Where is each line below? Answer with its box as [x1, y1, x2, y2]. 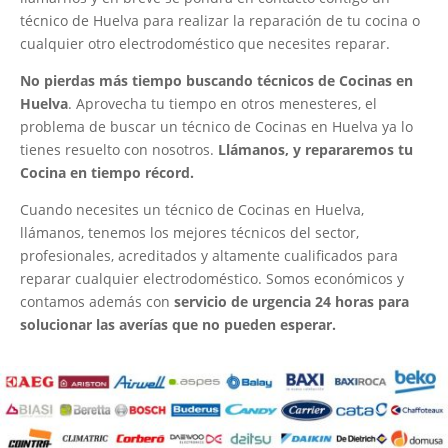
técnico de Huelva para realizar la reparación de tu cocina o [20, 11, 420, 31]
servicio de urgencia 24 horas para [174, 292, 409, 312]
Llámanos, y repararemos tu [218, 140, 413, 160]
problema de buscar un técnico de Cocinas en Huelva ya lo [20, 117, 413, 137]
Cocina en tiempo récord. [20, 163, 194, 183]
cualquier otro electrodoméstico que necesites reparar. [20, 34, 390, 54]
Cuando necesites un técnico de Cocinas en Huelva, [20, 200, 364, 220]
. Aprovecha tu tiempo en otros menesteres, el [68, 94, 377, 114]
